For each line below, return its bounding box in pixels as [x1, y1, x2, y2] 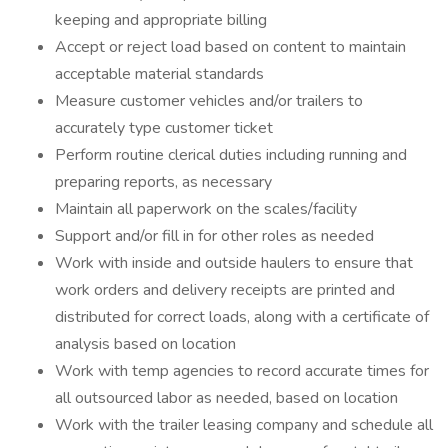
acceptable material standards [55, 63, 264, 85]
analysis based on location [55, 333, 236, 355]
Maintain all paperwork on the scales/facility [55, 198, 357, 220]
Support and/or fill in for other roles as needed [55, 225, 374, 247]
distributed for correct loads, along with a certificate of [55, 306, 429, 328]
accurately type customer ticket [55, 117, 273, 139]
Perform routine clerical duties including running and [55, 144, 407, 166]
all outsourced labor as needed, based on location [55, 387, 398, 409]
